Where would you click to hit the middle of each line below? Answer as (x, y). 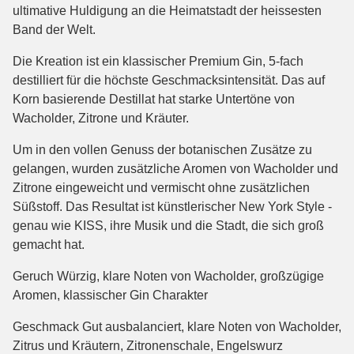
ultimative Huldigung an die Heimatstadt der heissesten (167, 10)
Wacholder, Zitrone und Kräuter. (101, 118)
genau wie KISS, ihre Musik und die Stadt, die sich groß (168, 225)
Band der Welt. (54, 29)
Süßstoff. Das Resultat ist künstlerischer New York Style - (172, 206)
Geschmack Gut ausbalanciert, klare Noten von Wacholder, (177, 326)
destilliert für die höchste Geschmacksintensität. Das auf (169, 80)
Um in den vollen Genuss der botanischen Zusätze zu (162, 149)
